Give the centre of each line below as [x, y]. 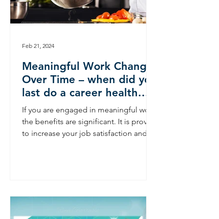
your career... [44, 145]
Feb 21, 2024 [38, 45]
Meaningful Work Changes [90, 66]
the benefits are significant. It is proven [89, 121]
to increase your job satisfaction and [85, 133]
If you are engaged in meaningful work [89, 110]
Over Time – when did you [89, 79]
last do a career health [80, 93]
